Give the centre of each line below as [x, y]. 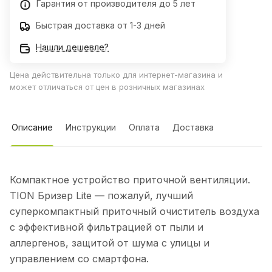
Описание [32, 127]
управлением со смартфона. [79, 259]
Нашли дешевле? [72, 47]
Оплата [144, 127]
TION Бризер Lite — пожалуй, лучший [101, 196]
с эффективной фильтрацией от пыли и [107, 227]
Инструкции [91, 127]
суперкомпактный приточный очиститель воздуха [134, 212]
